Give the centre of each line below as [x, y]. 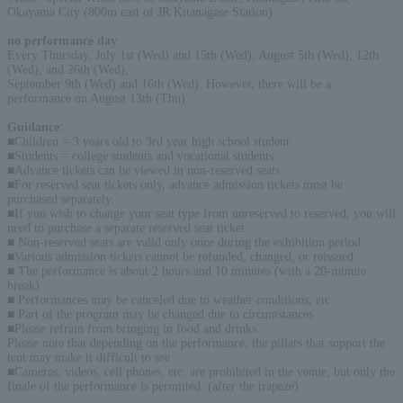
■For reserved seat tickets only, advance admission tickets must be [175, 184]
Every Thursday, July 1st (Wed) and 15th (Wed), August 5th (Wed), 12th [193, 55]
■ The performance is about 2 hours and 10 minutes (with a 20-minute [187, 271]
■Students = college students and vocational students [140, 156]
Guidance [33, 127]
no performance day [62, 40]
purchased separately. [61, 199]
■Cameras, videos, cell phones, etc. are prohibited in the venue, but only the [201, 372]
